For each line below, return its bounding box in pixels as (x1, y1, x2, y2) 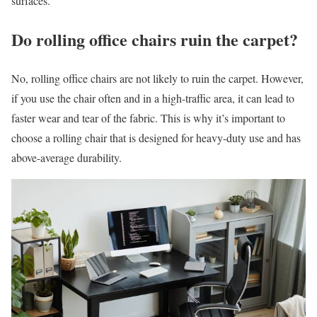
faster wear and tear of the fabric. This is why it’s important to (11, 110, 285, 126)
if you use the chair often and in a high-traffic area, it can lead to (11, 91, 294, 106)
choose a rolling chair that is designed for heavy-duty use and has (11, 130, 301, 146)
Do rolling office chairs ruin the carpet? (11, 27, 298, 52)
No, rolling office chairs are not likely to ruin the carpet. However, (11, 71, 304, 86)
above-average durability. (11, 150, 122, 166)
